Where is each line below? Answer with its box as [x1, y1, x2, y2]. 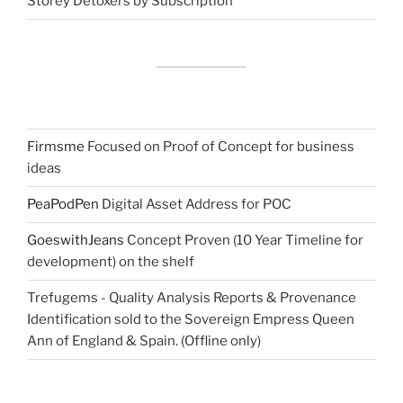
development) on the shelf [27, 254, 194, 271]
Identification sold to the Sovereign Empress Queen [27, 311, 354, 328]
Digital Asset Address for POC [99, 196, 291, 213]
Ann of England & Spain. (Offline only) [27, 333, 261, 350]
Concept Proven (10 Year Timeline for [124, 232, 363, 249]
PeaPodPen [27, 196, 99, 213]
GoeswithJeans [27, 232, 124, 249]
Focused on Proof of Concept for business [87, 139, 354, 156]
